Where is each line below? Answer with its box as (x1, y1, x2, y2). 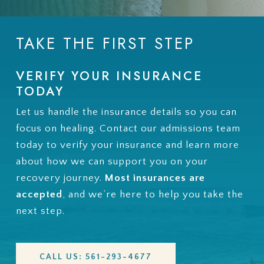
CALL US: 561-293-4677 (39, 252, 152, 262)
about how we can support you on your (15, 156, 208, 167)
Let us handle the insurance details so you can (15, 106, 237, 117)
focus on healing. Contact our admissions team (15, 123, 240, 134)
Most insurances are (104, 172, 205, 183)
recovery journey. (15, 172, 105, 183)
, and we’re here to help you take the (62, 189, 243, 200)
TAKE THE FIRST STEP (15, 32, 194, 55)
